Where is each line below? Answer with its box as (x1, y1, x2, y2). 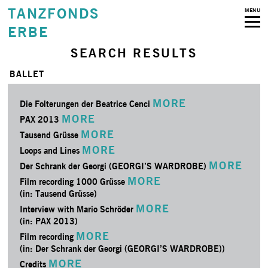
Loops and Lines (20, 145, 83, 156)
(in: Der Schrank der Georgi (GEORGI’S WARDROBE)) (20, 243, 226, 254)
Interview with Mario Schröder (20, 204, 136, 214)
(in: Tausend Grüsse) (20, 188, 98, 199)
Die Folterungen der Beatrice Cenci (20, 99, 153, 109)
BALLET (10, 69, 45, 79)
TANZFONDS (8, 5, 99, 22)
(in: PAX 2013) (20, 216, 78, 226)
